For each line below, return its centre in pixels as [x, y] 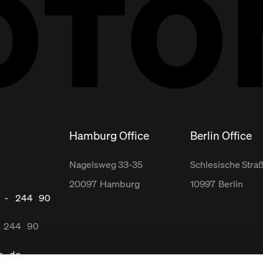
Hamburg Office [109, 135]
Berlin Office [221, 135]
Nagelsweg [94, 164]
